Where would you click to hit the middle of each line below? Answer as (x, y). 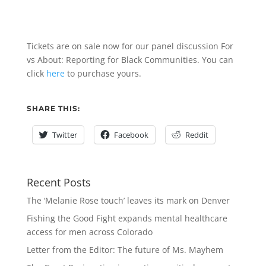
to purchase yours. (103, 74)
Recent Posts (58, 183)
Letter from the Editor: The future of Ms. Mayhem (125, 250)
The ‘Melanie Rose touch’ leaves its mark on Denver (128, 201)
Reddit (197, 135)
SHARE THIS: (53, 109)
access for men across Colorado (89, 232)
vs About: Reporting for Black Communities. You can (130, 60)
